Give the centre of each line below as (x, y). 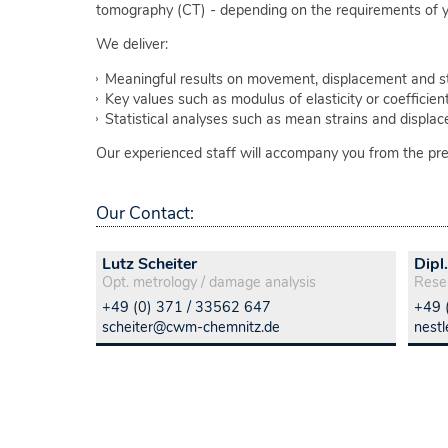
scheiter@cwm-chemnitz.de (191, 326)
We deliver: (132, 44)
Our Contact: (145, 213)
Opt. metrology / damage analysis (209, 281)
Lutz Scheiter (149, 263)
